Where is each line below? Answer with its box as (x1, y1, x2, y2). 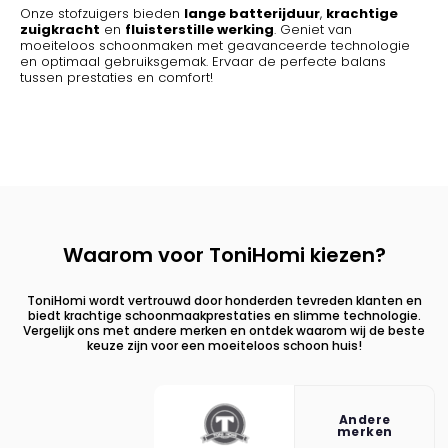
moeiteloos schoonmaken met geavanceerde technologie (20, 36, 410, 56)
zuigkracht (20, 20, 100, 40)
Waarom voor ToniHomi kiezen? (62, 241, 386, 270)
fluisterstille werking (125, 20, 274, 40)
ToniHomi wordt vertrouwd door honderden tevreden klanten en (26, 292, 422, 310)
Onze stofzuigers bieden (20, 4, 184, 24)
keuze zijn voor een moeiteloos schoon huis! (86, 337, 362, 355)
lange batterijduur (184, 4, 320, 24)
